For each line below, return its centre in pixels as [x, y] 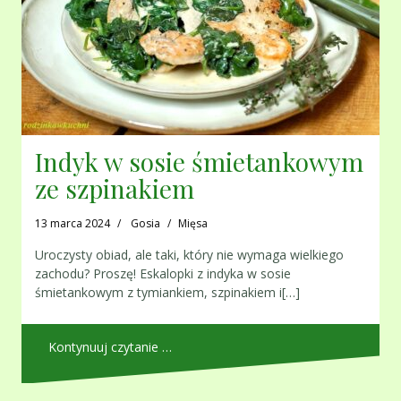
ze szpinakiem [115, 189]
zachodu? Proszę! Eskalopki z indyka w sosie [163, 274]
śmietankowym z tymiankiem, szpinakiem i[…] [167, 293]
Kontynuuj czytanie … [110, 347]
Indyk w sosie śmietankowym [199, 162]
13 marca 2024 [73, 224]
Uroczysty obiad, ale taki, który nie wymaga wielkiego [189, 255]
